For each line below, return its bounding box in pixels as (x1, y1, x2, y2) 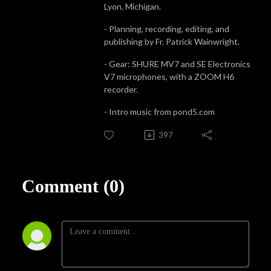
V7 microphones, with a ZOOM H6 (104, 71, 234, 82)
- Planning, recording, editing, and (104, 23, 229, 34)
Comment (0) (22, 175, 125, 196)
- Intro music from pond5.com (104, 106, 215, 117)
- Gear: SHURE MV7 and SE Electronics (104, 58, 250, 69)
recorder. (104, 83, 138, 94)
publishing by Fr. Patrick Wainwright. (104, 36, 240, 47)
